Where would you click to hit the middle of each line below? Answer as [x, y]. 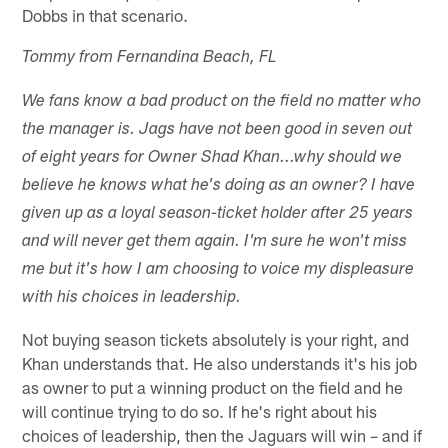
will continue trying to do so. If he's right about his [200, 410]
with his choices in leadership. [132, 298]
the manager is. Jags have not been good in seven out [217, 130]
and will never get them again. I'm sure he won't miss [215, 242]
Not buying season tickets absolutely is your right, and [216, 338]
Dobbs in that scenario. [105, 14]
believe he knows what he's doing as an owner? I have [219, 186]
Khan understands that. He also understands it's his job [220, 362]
